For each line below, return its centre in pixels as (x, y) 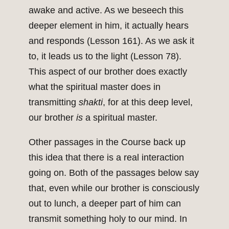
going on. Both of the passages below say (114, 173)
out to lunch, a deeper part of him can (105, 204)
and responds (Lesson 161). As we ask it (111, 41)
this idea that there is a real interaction (106, 158)
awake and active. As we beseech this (106, 10)
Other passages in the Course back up (107, 142)
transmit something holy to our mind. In (108, 219)
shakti (91, 102)
